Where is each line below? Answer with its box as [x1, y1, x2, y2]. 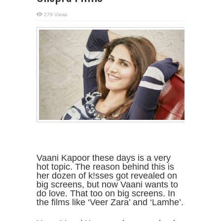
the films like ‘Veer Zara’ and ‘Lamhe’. [37, 197, 184, 207]
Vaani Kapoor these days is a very [37, 152, 171, 163]
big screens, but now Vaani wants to [37, 179, 178, 189]
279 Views [44, 12, 68, 17]
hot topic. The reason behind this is [37, 161, 174, 172]
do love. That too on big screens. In [37, 188, 175, 198]
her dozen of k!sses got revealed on [37, 170, 177, 181]
